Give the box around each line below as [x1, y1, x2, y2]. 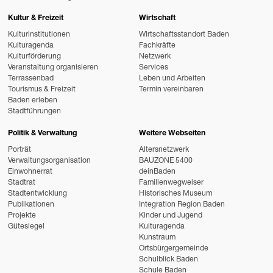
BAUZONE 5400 [138, 157, 193, 165]
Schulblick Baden [138, 255, 198, 264]
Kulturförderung [8, 53, 62, 62]
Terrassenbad [8, 75, 54, 83]
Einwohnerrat [8, 168, 53, 176]
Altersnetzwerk [138, 146, 189, 154]
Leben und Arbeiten [138, 75, 205, 83]
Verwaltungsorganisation [8, 157, 91, 165]
